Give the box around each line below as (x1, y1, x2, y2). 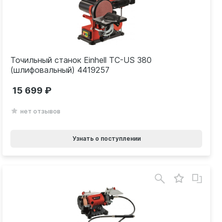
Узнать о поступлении (72, 134, 141, 142)
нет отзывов (20, 107, 61, 115)
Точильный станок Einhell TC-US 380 (10, 55, 152, 65)
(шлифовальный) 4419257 (10, 65, 110, 75)
